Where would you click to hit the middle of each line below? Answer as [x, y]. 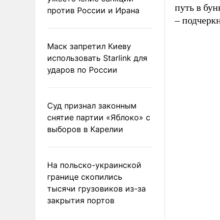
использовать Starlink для [97, 58]
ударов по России [82, 69]
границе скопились [85, 177]
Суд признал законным [92, 105]
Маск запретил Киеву [89, 46]
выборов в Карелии [85, 129]
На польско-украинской [94, 165]
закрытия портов [81, 200]
